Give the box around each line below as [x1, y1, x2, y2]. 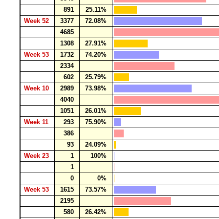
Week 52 [22, 17, 53, 24]
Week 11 [22, 118, 52, 126]
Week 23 [22, 152, 53, 159]
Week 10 [22, 85, 53, 92]
